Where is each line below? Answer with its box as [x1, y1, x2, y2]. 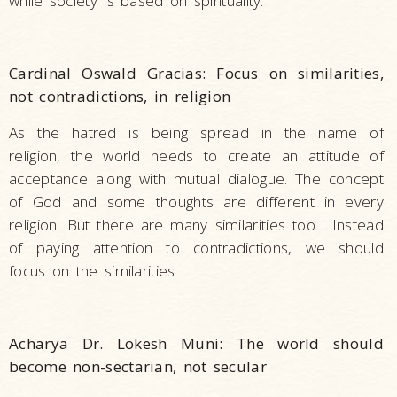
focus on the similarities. [9, 261, 178, 282]
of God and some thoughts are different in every [9, 191, 384, 213]
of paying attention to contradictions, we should [9, 237, 384, 259]
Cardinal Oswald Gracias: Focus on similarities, [9, 63, 384, 84]
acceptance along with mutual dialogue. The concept [9, 168, 384, 190]
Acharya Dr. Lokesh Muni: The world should [9, 333, 384, 354]
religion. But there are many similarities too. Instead [9, 214, 384, 236]
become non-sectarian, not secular [9, 356, 267, 378]
